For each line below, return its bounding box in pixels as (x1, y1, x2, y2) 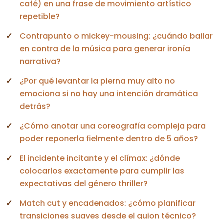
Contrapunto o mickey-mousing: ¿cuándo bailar (20, 30, 213, 42)
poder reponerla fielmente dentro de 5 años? (20, 132, 198, 144)
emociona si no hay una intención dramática (20, 88, 198, 99)
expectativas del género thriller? (20, 177, 148, 189)
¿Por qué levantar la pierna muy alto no (20, 75, 175, 87)
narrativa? (20, 55, 61, 67)
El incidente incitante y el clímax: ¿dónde (20, 152, 180, 164)
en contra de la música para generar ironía (20, 43, 190, 54)
